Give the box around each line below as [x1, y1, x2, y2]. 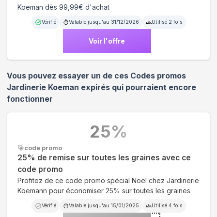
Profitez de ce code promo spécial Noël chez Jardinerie [17, 176, 199, 185]
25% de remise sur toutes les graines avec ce [17, 153, 191, 162]
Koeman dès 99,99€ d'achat [17, 2, 109, 11]
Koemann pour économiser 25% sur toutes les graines [17, 186, 190, 195]
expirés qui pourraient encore [79, 82, 196, 92]
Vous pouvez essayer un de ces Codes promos [7, 71, 186, 80]
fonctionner [7, 94, 53, 104]
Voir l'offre [89, 36, 125, 45]
